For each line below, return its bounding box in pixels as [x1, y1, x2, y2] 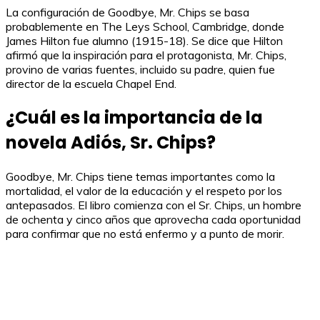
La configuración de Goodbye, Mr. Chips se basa [6, 5, 249, 19]
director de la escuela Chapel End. [6, 76, 176, 91]
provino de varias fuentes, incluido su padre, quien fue [6, 62, 275, 76]
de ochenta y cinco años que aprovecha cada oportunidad [6, 211, 301, 226]
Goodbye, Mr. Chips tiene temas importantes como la [6, 169, 275, 184]
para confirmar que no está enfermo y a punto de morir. [6, 226, 284, 241]
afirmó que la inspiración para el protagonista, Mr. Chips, [6, 48, 286, 62]
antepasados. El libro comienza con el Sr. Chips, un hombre [6, 197, 301, 212]
